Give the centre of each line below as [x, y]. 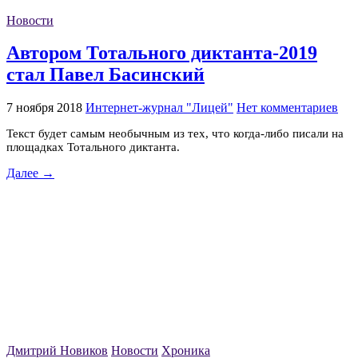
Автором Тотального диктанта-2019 [162, 53]
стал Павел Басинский [105, 75]
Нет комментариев [287, 108]
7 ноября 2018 [44, 108]
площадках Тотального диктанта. [93, 147]
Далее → [30, 173]
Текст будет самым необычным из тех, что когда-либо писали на [175, 134]
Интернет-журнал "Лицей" [159, 108]
